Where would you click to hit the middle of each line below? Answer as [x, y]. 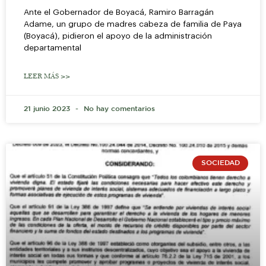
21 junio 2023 [48, 109]
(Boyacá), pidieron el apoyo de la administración [118, 36]
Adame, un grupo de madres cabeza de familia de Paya [133, 24]
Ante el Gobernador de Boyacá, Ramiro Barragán [119, 12]
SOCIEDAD [220, 163]
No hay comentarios [118, 109]
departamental [53, 47]
